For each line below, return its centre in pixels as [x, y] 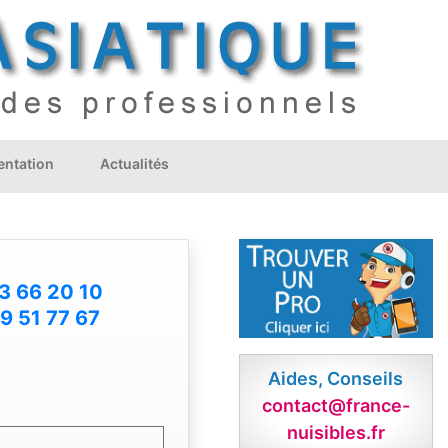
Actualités [134, 163]
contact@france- [335, 406]
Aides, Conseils [336, 379]
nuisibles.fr [335, 433]
